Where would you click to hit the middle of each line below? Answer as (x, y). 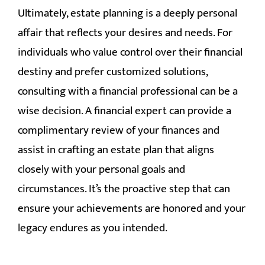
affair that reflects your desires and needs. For (125, 33)
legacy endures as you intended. (93, 228)
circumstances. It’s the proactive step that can (124, 189)
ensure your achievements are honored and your (132, 208)
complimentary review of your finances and (119, 130)
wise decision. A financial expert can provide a (125, 111)
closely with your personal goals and (101, 169)
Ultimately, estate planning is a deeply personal (127, 13)
